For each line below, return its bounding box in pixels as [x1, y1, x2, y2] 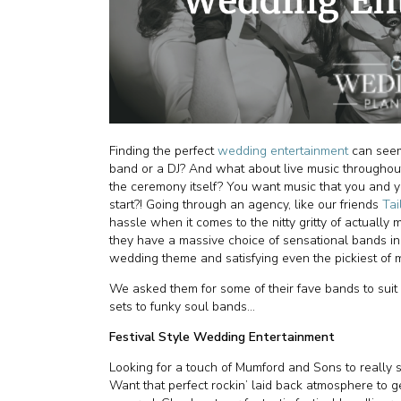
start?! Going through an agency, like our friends [109, 196, 382, 213]
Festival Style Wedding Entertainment [109, 328, 335, 346]
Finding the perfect [109, 142, 218, 159]
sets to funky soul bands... [109, 298, 255, 315]
